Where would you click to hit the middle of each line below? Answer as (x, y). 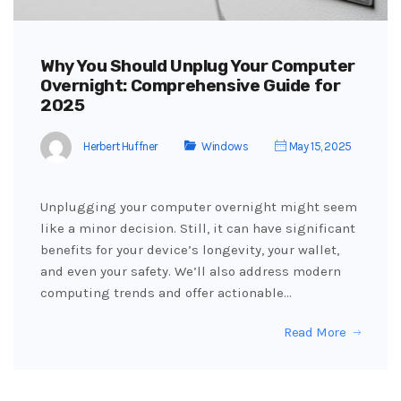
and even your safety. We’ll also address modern (191, 272)
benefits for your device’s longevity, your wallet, (190, 250)
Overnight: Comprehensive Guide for (191, 86)
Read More (315, 333)
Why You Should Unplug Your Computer (198, 66)
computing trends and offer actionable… (166, 293)
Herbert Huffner (120, 146)
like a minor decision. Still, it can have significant (198, 229)
